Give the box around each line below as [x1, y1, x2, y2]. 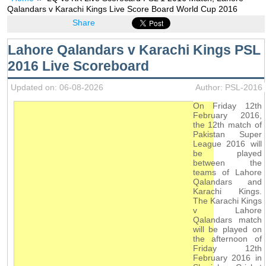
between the [192, 157, 262, 167]
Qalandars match [192, 214, 262, 224]
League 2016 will [192, 138, 262, 148]
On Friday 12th [192, 100, 262, 110]
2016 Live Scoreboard [7, 58, 149, 74]
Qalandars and [192, 176, 262, 186]
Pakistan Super [192, 129, 262, 139]
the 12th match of [192, 119, 262, 129]
